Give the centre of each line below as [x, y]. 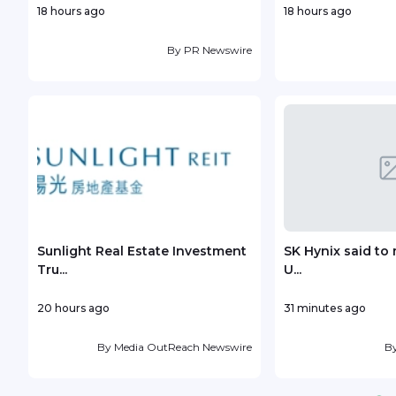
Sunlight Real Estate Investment [142, 251]
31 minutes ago [325, 308]
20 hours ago [73, 308]
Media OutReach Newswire [183, 346]
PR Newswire [218, 49]
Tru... [52, 269]
